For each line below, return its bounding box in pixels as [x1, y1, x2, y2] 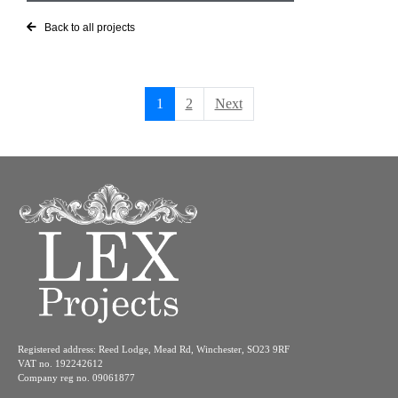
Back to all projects [44, 21, 135, 35]
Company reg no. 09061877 [18, 371, 135, 383]
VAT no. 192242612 [18, 357, 103, 369]
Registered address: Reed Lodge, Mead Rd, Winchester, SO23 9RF [18, 343, 290, 354]
